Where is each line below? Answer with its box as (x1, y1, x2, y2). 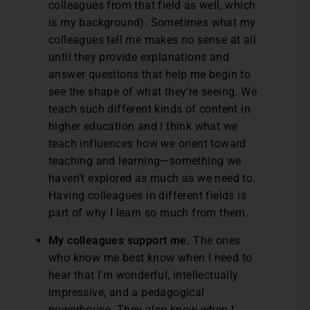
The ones (190, 234, 241, 248)
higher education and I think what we (48, 120, 238, 134)
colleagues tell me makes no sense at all (48, 33, 256, 47)
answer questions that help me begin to (48, 68, 251, 82)
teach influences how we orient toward (48, 137, 246, 151)
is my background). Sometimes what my (48, 16, 256, 30)
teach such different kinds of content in (48, 102, 250, 116)
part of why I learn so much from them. (48, 206, 249, 220)
